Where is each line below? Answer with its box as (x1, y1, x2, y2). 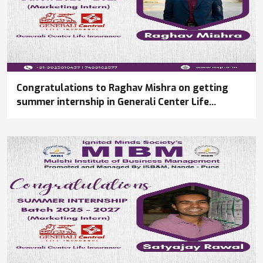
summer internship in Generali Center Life (16, 96, 209, 109)
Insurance (16, 110, 61, 123)
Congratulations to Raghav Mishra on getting (16, 82, 228, 95)
